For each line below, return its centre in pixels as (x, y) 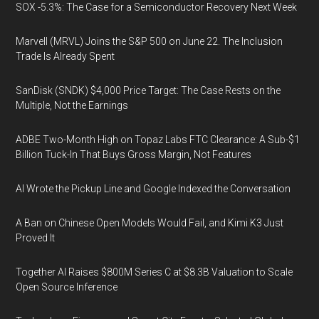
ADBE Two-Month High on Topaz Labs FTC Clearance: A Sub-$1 (158, 140)
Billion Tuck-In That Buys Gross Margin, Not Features (134, 155)
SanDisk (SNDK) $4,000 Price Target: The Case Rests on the (148, 90)
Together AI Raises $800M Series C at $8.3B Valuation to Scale (155, 272)
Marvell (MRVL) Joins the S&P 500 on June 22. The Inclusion (150, 41)
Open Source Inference (67, 287)
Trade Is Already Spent (66, 56)
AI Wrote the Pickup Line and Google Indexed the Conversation (153, 189)
